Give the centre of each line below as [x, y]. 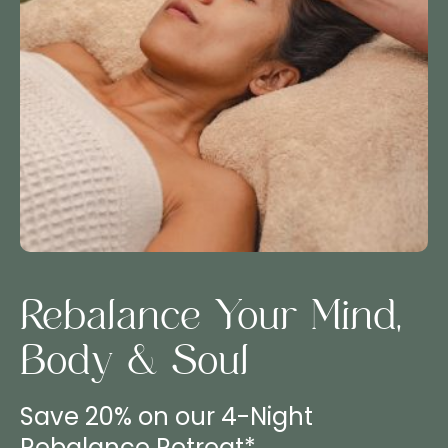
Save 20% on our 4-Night [166, 416]
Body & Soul [134, 359]
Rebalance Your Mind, [211, 314]
